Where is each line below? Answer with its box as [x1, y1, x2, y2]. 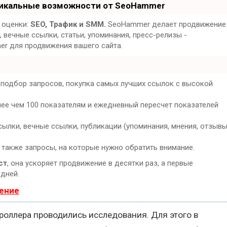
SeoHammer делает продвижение [106, 19, 226, 29]
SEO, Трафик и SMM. [30, 19, 106, 29]
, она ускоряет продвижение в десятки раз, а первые [7, 158, 193, 168]
